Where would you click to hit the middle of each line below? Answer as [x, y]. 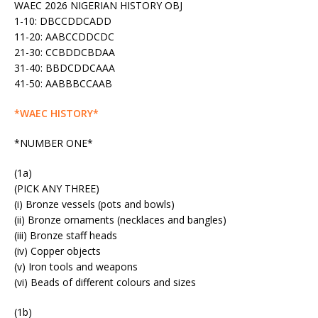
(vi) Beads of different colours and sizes [105, 282]
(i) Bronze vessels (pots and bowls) [94, 204]
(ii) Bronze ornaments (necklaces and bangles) [120, 219]
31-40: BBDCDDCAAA [65, 67]
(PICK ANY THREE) [57, 188]
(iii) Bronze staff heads [66, 235]
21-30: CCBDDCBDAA [65, 52]
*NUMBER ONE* [54, 143]
